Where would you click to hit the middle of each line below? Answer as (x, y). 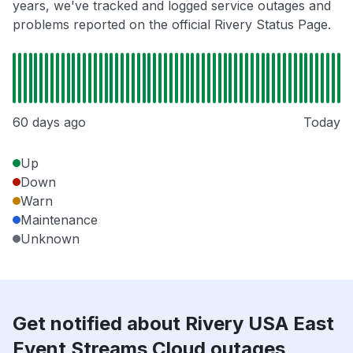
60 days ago (49, 123)
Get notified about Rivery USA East (173, 324)
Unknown (50, 239)
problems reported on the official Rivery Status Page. (172, 25)
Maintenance (59, 220)
